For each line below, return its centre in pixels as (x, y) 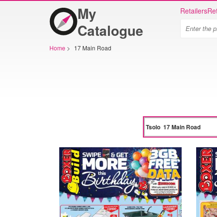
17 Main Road (93, 48)
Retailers (194, 11)
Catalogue (110, 30)
